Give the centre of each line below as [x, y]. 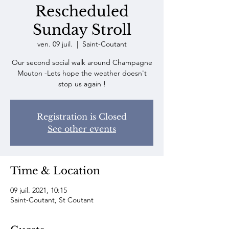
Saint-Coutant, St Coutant [52, 200]
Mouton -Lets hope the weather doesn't [82, 73]
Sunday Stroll [82, 30]
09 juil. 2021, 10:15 [39, 190]
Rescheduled [82, 12]
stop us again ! [82, 84]
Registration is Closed [82, 117]
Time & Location [55, 171]
